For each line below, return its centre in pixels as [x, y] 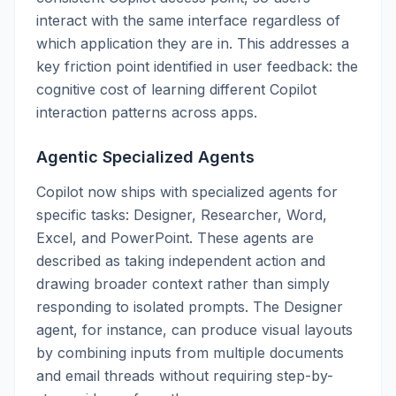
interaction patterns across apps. [147, 112]
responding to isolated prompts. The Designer [190, 307]
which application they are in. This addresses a [193, 43]
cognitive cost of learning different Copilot [176, 89]
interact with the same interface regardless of [188, 20]
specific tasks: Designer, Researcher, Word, [182, 215]
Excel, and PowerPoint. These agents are [175, 238]
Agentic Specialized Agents [145, 157]
